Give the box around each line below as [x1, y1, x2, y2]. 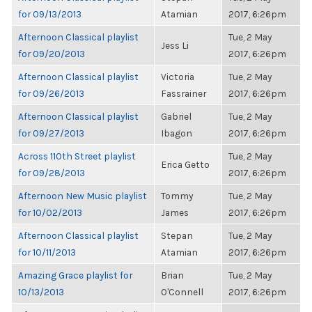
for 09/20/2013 [18, 48, 85, 59]
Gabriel [161, 111, 192, 122]
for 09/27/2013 [18, 127, 84, 139]
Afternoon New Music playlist [18, 190, 147, 201]
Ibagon [161, 127, 192, 139]
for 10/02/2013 [18, 207, 82, 218]
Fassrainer [161, 88, 206, 99]
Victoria [161, 71, 194, 82]
